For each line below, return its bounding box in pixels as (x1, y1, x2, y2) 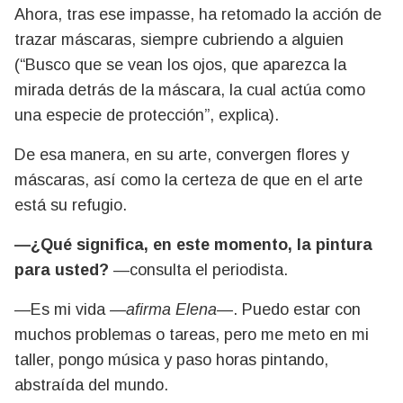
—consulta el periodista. (109, 261, 288, 280)
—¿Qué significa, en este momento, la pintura (14, 236, 372, 255)
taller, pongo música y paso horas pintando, (14, 351, 328, 370)
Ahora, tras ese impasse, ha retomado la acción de (14, 5, 381, 24)
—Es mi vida (14, 300, 110, 319)
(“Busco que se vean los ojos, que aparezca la (14, 56, 346, 75)
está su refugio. (14, 196, 127, 215)
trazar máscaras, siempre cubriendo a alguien (14, 31, 344, 49)
